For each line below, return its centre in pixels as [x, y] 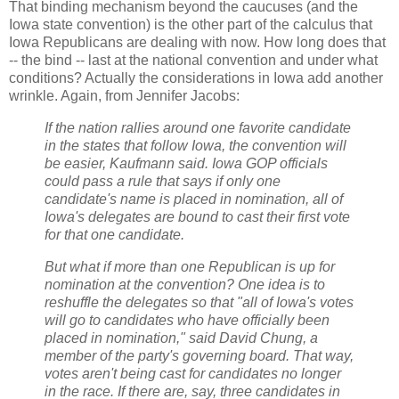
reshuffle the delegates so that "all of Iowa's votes [199, 302]
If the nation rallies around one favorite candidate [198, 127]
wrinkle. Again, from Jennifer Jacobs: [124, 96]
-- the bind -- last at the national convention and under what [193, 61]
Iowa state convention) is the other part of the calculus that [191, 25]
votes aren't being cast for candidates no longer [193, 373]
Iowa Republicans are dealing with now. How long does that [197, 43]
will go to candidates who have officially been [187, 320]
